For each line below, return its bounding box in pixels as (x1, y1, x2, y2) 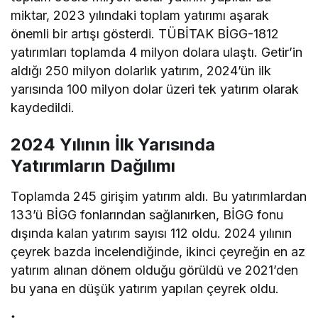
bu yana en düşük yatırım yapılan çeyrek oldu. (11, 280, 280, 296)
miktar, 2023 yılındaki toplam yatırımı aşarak (11, 7, 270, 23)
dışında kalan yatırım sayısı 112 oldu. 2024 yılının (11, 225, 292, 241)
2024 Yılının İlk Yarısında (11, 133, 215, 155)
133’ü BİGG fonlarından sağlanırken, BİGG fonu (11, 207, 284, 222)
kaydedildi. (11, 99, 75, 115)
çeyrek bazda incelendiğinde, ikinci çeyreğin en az (11, 243, 306, 259)
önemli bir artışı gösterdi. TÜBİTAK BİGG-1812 (11, 26, 280, 41)
